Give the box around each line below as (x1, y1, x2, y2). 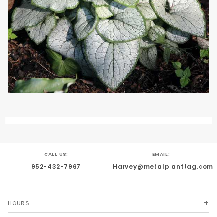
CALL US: (44, 151, 69, 158)
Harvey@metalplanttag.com (113, 162, 214, 170)
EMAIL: (152, 151, 170, 158)
